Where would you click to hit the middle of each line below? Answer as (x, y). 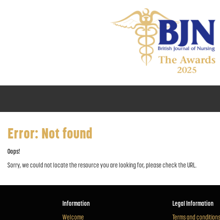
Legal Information (193, 204)
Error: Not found (50, 135)
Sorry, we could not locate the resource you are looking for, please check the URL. (102, 166)
